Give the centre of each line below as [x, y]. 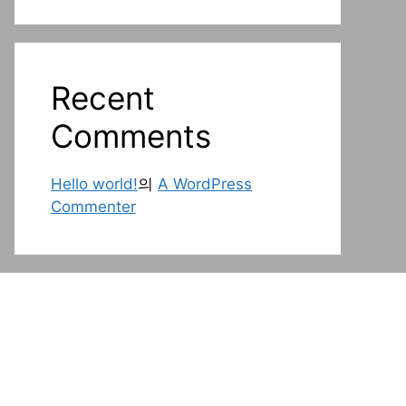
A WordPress [205, 184]
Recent [103, 98]
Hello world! [94, 184]
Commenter [93, 207]
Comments [131, 136]
